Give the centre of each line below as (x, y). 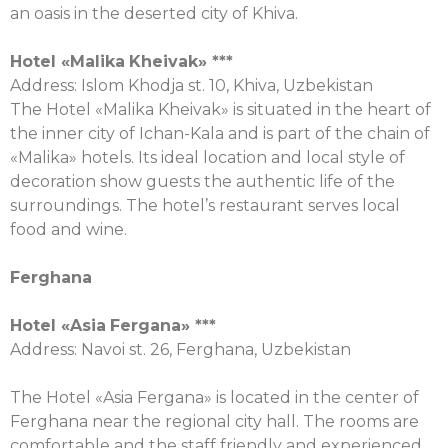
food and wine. (72, 229)
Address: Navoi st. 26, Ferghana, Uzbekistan (180, 349)
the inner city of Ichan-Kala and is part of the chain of (220, 133)
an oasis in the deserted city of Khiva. (154, 13)
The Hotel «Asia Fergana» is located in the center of (214, 397)
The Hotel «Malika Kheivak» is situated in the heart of (220, 109)
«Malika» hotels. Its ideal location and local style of (207, 157)
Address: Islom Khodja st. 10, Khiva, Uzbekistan (191, 85)
